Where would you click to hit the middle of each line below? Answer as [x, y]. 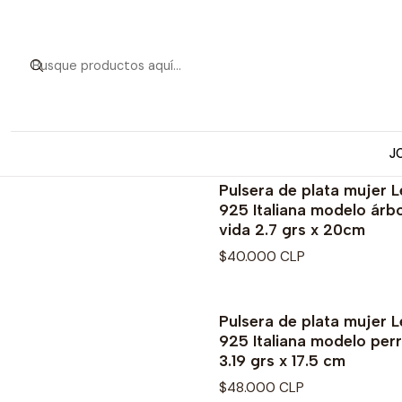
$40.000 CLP [262, 257]
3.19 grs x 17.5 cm [282, 361]
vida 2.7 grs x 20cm [292, 229]
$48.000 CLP [262, 388]
